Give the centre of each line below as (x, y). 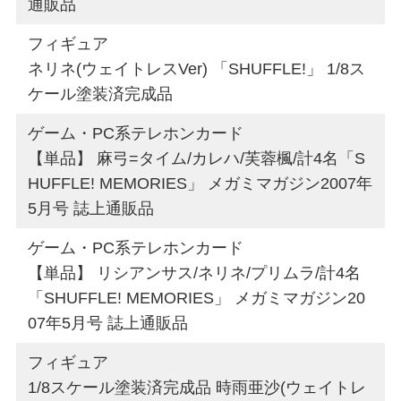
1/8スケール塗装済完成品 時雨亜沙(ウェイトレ (197, 387)
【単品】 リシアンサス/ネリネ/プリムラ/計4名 (195, 273)
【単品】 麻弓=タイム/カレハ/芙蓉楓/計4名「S (197, 158)
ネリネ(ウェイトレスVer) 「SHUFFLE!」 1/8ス (197, 68)
